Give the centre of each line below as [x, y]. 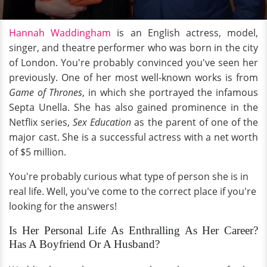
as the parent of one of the [195, 122]
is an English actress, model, [185, 33]
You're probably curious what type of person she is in [129, 176]
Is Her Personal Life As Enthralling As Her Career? [133, 230]
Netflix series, [41, 122]
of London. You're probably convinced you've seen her [133, 63]
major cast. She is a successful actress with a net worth [133, 137]
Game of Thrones [46, 92]
